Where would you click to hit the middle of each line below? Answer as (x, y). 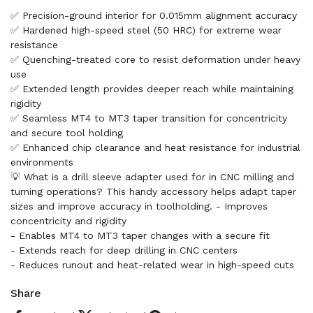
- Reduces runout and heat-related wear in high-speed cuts (152, 265)
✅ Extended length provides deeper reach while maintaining (152, 89)
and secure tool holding (67, 133)
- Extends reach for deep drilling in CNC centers (124, 250)
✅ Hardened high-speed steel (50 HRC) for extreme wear (146, 30)
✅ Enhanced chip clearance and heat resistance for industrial (155, 147)
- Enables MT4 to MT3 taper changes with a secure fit (140, 235)
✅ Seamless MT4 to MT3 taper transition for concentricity (149, 118)
